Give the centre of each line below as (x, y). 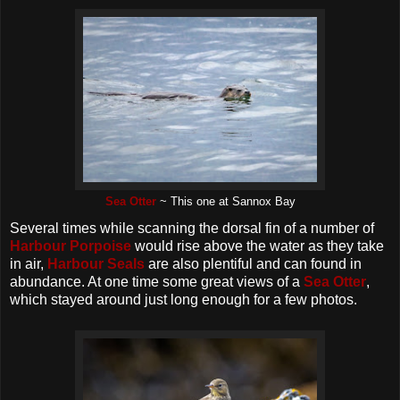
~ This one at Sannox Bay (225, 201)
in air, (29, 263)
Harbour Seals (98, 263)
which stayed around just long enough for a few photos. (183, 299)
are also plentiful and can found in (255, 263)
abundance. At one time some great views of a (157, 281)
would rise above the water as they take (259, 246)
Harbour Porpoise (72, 246)
